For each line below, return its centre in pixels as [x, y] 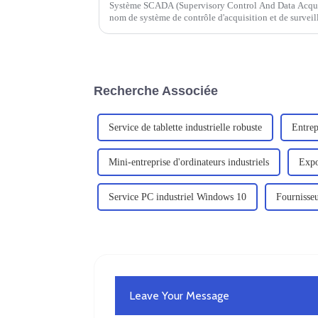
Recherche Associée [156, 91]
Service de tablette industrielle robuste [185, 128]
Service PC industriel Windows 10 [177, 197]
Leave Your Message [180, 295]
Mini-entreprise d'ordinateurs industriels [189, 163]
